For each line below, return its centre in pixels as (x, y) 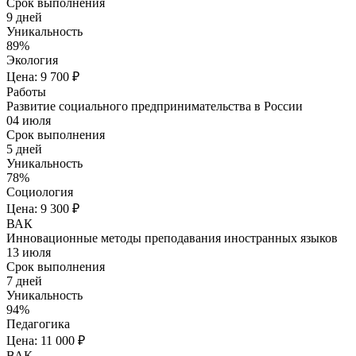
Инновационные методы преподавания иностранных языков (172, 238)
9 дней (24, 17)
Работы (26, 92)
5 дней (24, 149)
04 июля (29, 121)
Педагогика (38, 324)
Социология (40, 192)
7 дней (24, 281)
